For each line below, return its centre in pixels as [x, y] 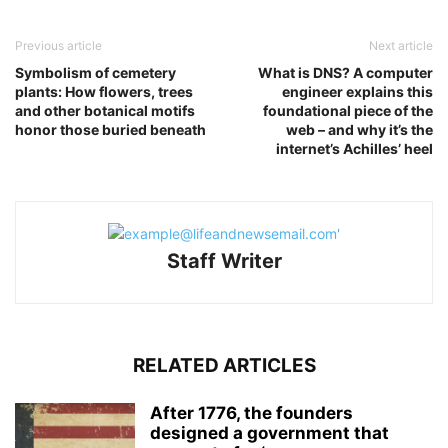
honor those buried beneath [110, 129]
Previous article [58, 45]
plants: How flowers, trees [104, 91]
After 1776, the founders [251, 412]
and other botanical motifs [105, 110]
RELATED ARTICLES [224, 365]
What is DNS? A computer [345, 72]
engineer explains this [357, 91]
